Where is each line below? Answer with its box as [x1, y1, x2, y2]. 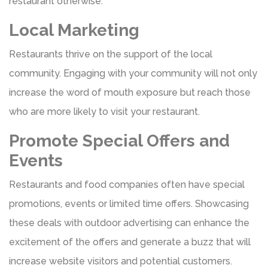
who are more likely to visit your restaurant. [9, 105, 200, 117]
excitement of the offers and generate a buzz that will [9, 236, 251, 248]
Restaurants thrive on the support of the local [9, 48, 212, 60]
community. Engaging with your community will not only [9, 67, 257, 79]
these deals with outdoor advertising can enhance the [9, 217, 249, 229]
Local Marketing [9, 20, 139, 40]
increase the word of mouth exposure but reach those [9, 86, 251, 98]
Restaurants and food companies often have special [9, 178, 245, 190]
